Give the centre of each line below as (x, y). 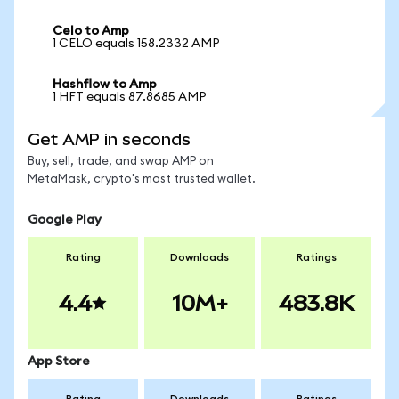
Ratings (316, 257)
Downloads (199, 257)
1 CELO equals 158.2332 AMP (136, 44)
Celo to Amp (91, 31)
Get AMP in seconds (109, 139)
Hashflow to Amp (105, 85)
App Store (59, 362)
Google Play (65, 220)
